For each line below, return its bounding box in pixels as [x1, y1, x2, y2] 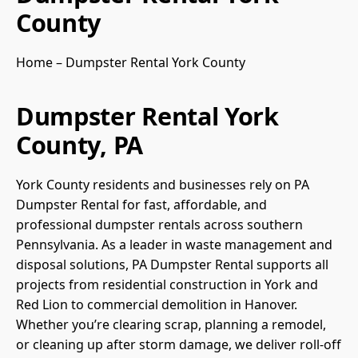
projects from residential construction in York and [16, 276, 318, 294]
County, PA [16, 128, 143, 162]
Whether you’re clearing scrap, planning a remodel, [16, 316, 326, 334]
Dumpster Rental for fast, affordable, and [16, 196, 267, 214]
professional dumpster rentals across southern [16, 216, 303, 234]
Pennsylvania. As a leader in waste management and [16, 236, 332, 254]
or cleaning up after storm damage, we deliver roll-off [16, 336, 341, 354]
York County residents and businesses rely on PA [16, 176, 309, 194]
